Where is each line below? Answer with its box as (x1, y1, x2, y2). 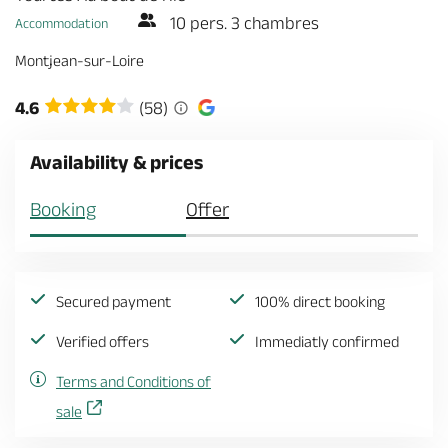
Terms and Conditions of (56, 373, 211, 390)
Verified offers (56, 333, 149, 350)
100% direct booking (255, 293, 385, 310)
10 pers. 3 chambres (166, 13, 319, 33)
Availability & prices (30, 151, 203, 173)
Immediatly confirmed (255, 333, 399, 350)
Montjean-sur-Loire (15, 52, 144, 69)
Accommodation (15, 15, 108, 31)
